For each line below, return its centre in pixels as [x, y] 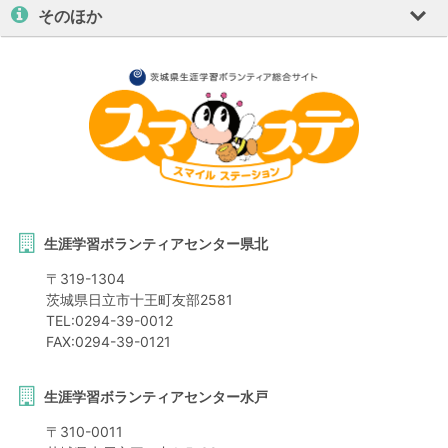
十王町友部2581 [181, 300]
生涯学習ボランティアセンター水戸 [155, 397]
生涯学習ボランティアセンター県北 [155, 244]
